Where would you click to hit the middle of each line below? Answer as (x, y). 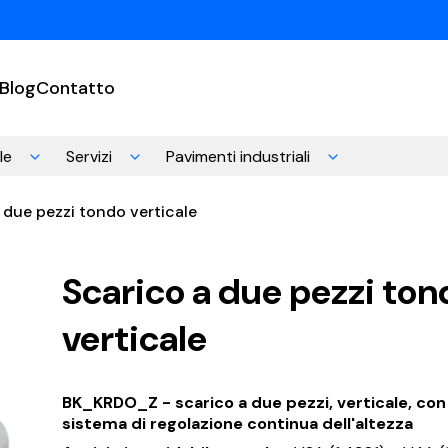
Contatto (75, 88)
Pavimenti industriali (238, 156)
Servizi (89, 156)
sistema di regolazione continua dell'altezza (237, 423)
